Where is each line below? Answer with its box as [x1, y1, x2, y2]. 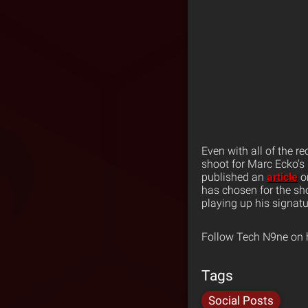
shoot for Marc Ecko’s [201, 157, 305, 170]
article [267, 170, 298, 184]
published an [201, 170, 267, 184]
